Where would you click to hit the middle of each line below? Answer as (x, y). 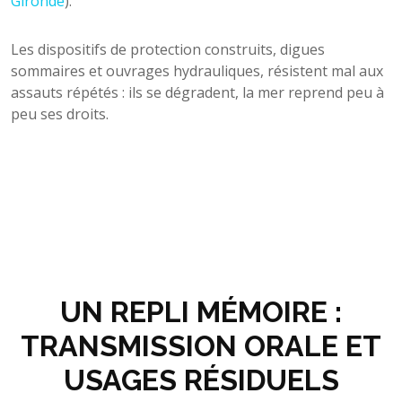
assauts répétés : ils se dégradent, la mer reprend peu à (197, 92)
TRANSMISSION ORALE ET (201, 345)
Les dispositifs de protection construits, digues (168, 49)
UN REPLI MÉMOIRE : (201, 311)
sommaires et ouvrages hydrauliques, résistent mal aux (197, 70)
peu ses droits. (60, 114)
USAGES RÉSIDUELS (201, 380)
